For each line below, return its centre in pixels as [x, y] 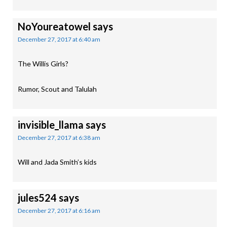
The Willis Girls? [43, 64]
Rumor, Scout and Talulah [57, 89]
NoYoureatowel [54, 26]
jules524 [37, 198]
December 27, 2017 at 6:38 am [59, 138]
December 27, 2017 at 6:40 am [59, 39]
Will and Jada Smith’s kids [57, 162]
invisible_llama [51, 125]
